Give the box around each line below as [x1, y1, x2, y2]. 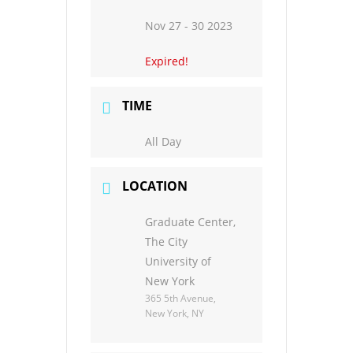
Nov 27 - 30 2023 [145, 18, 232, 33]
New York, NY [145, 307, 204, 320]
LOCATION [122, 177, 188, 195]
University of [145, 254, 211, 269]
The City [145, 234, 188, 249]
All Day [145, 134, 181, 149]
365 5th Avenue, [145, 292, 216, 305]
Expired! [145, 54, 188, 69]
